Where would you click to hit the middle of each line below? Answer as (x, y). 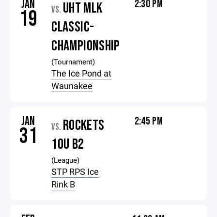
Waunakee (72, 86)
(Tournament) (73, 62)
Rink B (63, 184)
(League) (66, 160)
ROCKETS (84, 125)
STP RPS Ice (75, 171)
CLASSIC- (73, 27)
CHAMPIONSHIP (86, 46)
